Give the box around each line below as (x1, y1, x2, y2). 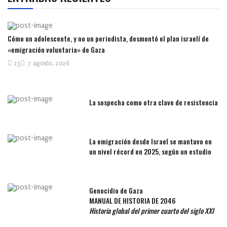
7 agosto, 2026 (27, 60, 69, 67)
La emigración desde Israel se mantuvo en (89, 136, 212, 147)
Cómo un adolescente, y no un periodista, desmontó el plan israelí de (8, 33, 209, 44)
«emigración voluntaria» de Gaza (8, 44, 105, 55)
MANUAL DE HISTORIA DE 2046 (89, 195, 176, 206)
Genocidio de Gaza (89, 185, 143, 196)
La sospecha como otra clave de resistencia (89, 97, 218, 108)
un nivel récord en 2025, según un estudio (89, 146, 212, 157)
